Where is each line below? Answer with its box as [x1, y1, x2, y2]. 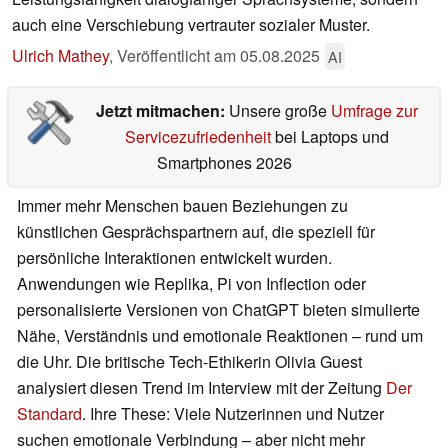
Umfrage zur [330, 99, 418, 123]
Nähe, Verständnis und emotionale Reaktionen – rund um [17, 324, 423, 348]
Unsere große [228, 99, 331, 123]
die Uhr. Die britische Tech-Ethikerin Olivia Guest [17, 350, 362, 374]
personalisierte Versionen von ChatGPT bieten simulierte [17, 298, 420, 322]
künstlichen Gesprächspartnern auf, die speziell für [17, 220, 375, 244]
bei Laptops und [270, 125, 389, 149]
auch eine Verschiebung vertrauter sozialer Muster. [12, 13, 370, 37]
